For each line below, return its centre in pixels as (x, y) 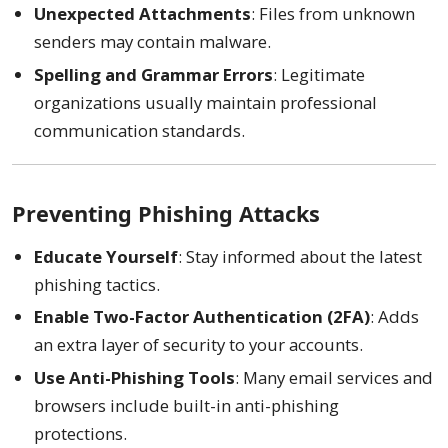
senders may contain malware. (153, 42)
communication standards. (140, 130)
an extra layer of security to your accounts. (199, 345)
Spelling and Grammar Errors (154, 74)
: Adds (395, 317)
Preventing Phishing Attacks (166, 214)
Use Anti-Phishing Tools (135, 378)
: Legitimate (319, 74)
